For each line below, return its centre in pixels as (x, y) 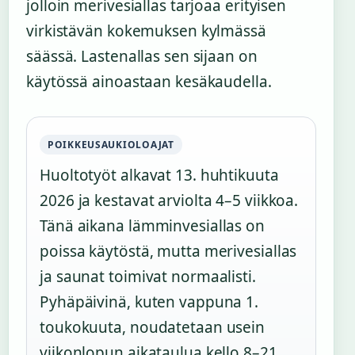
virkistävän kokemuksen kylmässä (146, 31)
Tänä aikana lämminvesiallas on (152, 226)
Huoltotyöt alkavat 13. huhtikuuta (159, 176)
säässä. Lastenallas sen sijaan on (142, 57)
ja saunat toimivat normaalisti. (148, 277)
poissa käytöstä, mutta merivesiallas (168, 252)
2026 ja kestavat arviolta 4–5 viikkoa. (169, 201)
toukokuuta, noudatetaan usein (153, 328)
